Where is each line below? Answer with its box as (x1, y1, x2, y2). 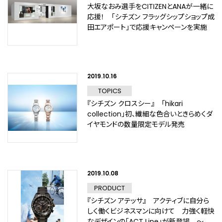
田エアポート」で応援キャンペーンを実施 (87, 22, 207, 32)
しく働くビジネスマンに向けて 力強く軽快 (87, 206, 215, 216)
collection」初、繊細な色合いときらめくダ (87, 109, 213, 119)
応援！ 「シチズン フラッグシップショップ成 (87, 12, 215, 22)
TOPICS (98, 86, 121, 96)
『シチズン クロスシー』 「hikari (87, 99, 183, 109)
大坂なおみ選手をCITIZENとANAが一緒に (87, 1, 213, 11)
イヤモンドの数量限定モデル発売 (87, 119, 185, 129)
